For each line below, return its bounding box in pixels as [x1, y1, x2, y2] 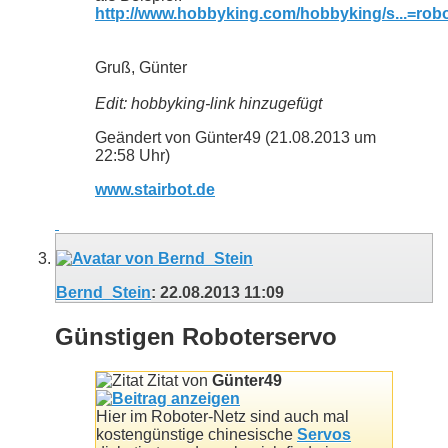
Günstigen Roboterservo [55, 323, 337, 351]
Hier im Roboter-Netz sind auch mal [96, 408, 349, 426]
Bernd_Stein [56, 284, 151, 302]
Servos [297, 426, 351, 444]
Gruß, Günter [95, 59, 187, 77]
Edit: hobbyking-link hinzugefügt [95, 95, 322, 113]
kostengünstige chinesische [96, 426, 297, 444]
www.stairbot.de [95, 181, 215, 199]
